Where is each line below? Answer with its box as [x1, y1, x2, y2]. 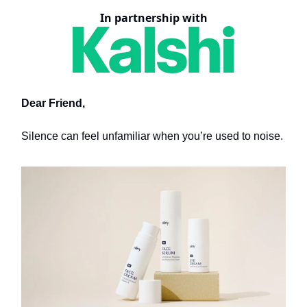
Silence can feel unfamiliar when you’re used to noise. [21, 130, 283, 143]
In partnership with [99, 10, 208, 25]
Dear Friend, [21, 97, 85, 110]
